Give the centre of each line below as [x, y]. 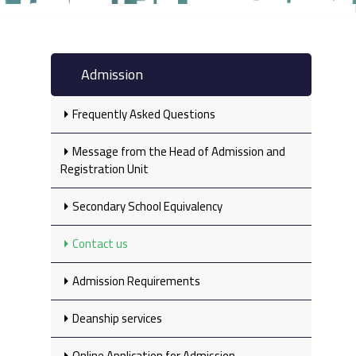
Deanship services [117, 318]
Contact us [100, 243]
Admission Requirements [136, 281]
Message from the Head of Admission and [179, 151]
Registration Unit [104, 168]
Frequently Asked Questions [144, 114]
